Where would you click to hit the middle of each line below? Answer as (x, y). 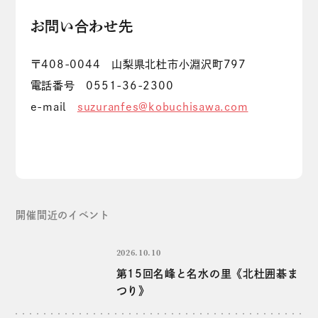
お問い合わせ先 (82, 27)
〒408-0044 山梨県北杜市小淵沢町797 (138, 64)
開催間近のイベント (63, 215)
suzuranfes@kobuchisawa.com (163, 107)
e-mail (54, 107)
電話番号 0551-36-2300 (102, 86)
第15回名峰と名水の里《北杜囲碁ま (207, 273)
